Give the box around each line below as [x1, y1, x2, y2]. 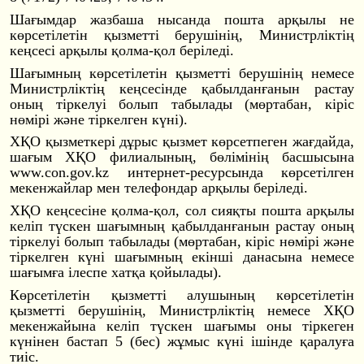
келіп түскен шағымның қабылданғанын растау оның [10, 217, 354, 234]
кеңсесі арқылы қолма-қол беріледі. [10, 42, 234, 59]
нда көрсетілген [240, 164, 354, 181]
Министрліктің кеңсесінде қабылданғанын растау [10, 80, 354, 97]
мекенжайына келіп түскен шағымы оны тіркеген [10, 317, 354, 334]
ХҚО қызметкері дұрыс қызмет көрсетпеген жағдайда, [10, 133, 354, 150]
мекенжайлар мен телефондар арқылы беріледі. [10, 180, 308, 197]
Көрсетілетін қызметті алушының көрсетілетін [10, 286, 354, 303]
